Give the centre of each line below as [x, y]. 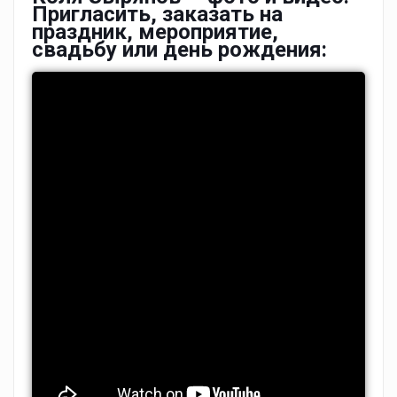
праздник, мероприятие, [155, 32]
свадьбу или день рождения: [179, 50]
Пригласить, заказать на [157, 15]
